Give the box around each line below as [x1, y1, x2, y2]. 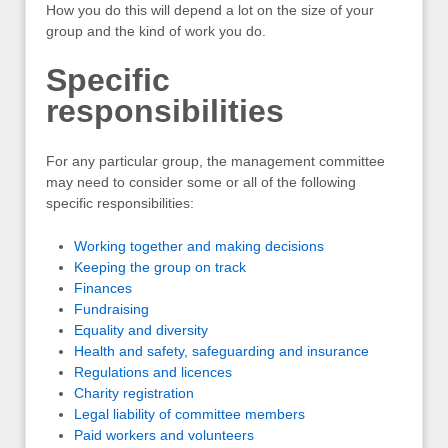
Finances [74, 280, 132, 297]
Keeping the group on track [74, 259, 246, 276]
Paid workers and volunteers [74, 427, 254, 444]
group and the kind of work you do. [46, 22, 266, 39]
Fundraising [74, 301, 149, 318]
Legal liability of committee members [74, 406, 305, 423]
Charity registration [74, 385, 194, 402]
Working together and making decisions [74, 238, 324, 255]
